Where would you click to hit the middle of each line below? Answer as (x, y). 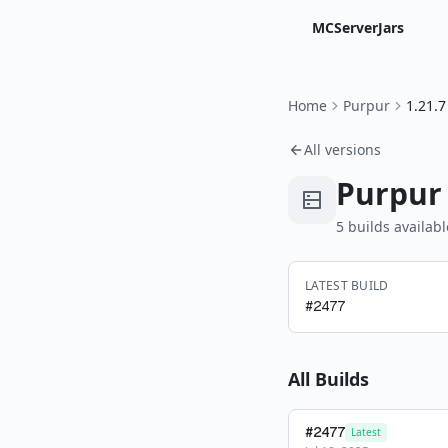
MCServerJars (358, 27)
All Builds (328, 379)
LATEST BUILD (347, 285)
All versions (342, 149)
